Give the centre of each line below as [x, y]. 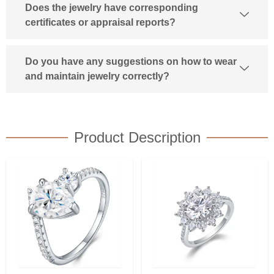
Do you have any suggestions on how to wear [131, 61]
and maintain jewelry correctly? [97, 76]
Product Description [137, 137]
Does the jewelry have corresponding [112, 7]
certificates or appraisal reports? [100, 22]
